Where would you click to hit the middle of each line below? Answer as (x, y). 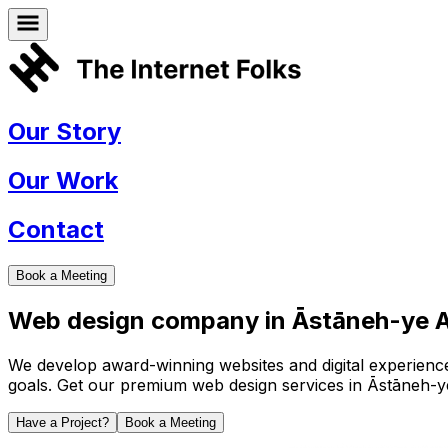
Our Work (63, 181)
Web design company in (150, 321)
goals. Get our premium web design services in (187, 384)
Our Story (64, 132)
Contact (56, 230)
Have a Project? (62, 422)
